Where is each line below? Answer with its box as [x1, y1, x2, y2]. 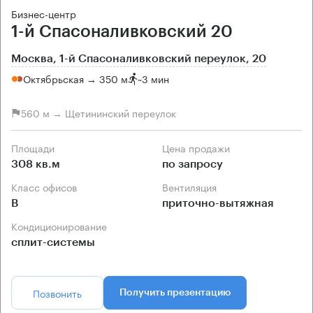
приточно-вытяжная [162, 197, 274, 209]
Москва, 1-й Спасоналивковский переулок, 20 [11, 52, 266, 64]
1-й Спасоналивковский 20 [11, 22, 233, 40]
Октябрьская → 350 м [23, 71, 128, 87]
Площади [18, 139, 54, 155]
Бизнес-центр [11, 5, 76, 21]
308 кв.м [11, 158, 60, 170]
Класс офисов [17, 178, 77, 194]
